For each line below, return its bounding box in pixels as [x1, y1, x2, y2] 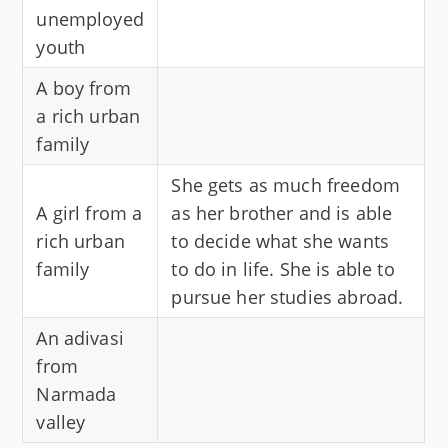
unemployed [36, 6, 144, 31]
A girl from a [36, 200, 143, 225]
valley [36, 409, 86, 434]
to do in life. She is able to [171, 256, 395, 281]
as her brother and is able [171, 200, 393, 225]
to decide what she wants [171, 228, 389, 253]
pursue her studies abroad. [171, 284, 404, 309]
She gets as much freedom [171, 172, 400, 197]
